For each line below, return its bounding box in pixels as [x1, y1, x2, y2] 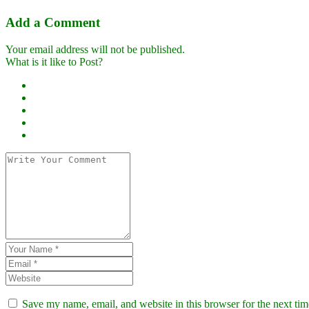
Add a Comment [6, 15, 100, 30]
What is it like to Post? [6, 56, 103, 68]
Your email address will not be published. [6, 43, 185, 56]
